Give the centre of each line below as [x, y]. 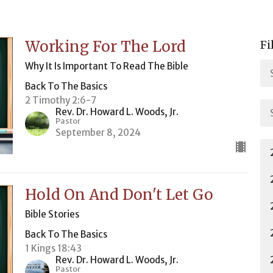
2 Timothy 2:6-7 [60, 100]
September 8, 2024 [98, 133]
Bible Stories [52, 214]
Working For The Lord [105, 47]
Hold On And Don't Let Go [119, 195]
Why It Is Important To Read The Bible [106, 66]
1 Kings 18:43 [53, 248]
